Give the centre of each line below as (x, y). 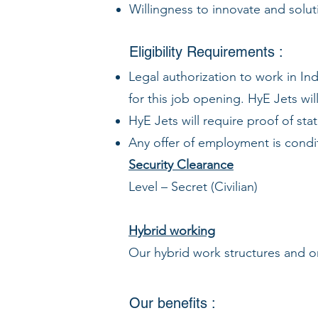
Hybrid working (172, 231)
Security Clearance (181, 165)
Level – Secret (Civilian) (193, 187)
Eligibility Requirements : (206, 52)
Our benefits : (172, 303)
